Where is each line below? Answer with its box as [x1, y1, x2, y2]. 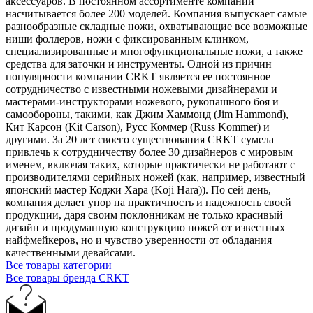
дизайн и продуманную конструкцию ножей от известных [6, 221, 285, 233]
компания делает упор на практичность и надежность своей [6, 196, 291, 208]
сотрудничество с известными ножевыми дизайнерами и [6, 82, 277, 95]
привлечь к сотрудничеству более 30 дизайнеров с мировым [6, 145, 293, 158]
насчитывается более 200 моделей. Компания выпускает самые [6, 7, 307, 20]
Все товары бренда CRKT [6, 271, 129, 284]
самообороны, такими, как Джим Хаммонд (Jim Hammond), [6, 108, 289, 120]
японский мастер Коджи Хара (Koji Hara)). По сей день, [6, 183, 271, 196]
